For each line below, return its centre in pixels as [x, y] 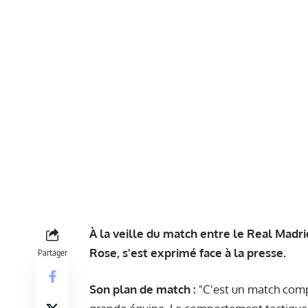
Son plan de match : [143, 289]
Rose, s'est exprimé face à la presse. [188, 252]
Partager [52, 252]
